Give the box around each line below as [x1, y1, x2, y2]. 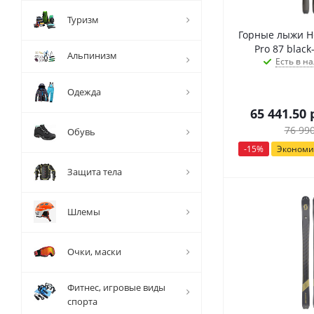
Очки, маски [67, 245, 121, 258]
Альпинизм [67, 49, 117, 62]
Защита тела [67, 165, 122, 178]
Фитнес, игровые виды [67, 281, 165, 294]
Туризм [67, 13, 99, 26]
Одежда [67, 86, 101, 98]
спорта [67, 295, 97, 308]
